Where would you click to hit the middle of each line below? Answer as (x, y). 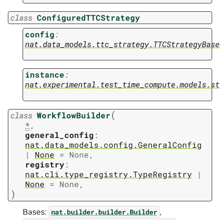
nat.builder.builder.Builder (104, 212)
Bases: (36, 211)
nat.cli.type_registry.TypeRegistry (109, 174)
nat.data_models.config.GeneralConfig (113, 145)
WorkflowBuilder (74, 115)
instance (45, 75)
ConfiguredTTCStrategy (88, 17)
